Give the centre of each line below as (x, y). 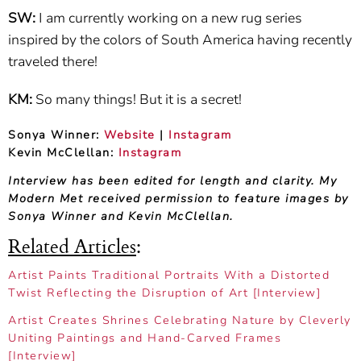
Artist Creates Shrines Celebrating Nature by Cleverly (180, 321)
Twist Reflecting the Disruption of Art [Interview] (164, 293)
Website (130, 135)
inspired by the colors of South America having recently (180, 40)
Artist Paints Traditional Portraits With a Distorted (169, 275)
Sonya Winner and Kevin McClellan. (121, 216)
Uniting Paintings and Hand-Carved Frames (145, 338)
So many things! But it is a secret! (139, 100)
